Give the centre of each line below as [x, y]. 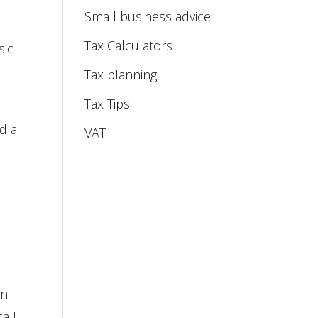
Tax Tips [108, 104]
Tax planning [121, 75]
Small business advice [148, 16]
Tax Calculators [129, 45]
